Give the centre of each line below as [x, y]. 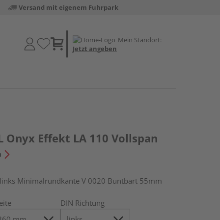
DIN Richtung [83, 203]
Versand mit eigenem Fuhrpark [68, 7]
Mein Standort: [140, 40]
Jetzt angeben [95, 48]
